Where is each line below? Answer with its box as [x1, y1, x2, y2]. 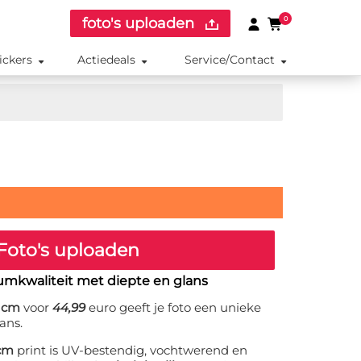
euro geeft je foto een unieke [85, 300, 261, 316]
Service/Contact [184, 52, 275, 67]
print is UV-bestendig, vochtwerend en [14, 342, 247, 359]
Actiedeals [77, 52, 136, 67]
